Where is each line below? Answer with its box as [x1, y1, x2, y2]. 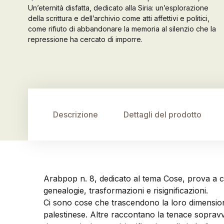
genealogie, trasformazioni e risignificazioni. [43, 185, 208, 195]
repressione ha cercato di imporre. [28, 35, 142, 43]
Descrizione [52, 109, 98, 119]
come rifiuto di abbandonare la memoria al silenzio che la [28, 24, 216, 33]
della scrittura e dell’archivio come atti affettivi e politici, [28, 14, 209, 22]
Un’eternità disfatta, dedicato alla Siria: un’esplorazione [28, 3, 208, 12]
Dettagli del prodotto [123, 109, 201, 119]
